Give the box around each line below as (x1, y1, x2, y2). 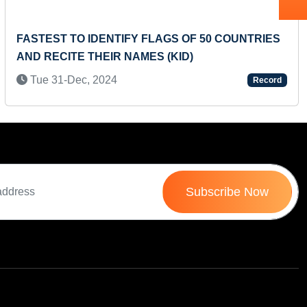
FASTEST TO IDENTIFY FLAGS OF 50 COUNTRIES (16, 33, 280, 45)
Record (253, 75, 282, 85)
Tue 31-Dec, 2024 (27, 74, 117, 86)
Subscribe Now (186, 185, 269, 199)
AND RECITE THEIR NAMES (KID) (16, 51, 193, 62)
